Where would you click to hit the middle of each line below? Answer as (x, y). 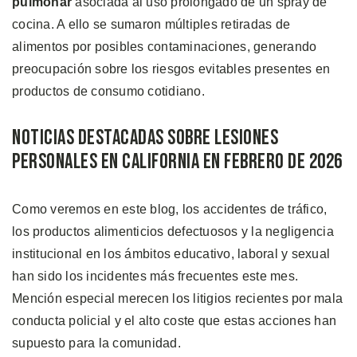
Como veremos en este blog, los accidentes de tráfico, (170, 209)
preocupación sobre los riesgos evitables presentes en (171, 69)
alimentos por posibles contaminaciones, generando (165, 46)
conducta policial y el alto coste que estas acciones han (174, 320)
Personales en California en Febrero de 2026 (177, 162)
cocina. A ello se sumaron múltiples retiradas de (151, 24)
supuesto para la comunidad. (96, 343)
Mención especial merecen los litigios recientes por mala (177, 298)
